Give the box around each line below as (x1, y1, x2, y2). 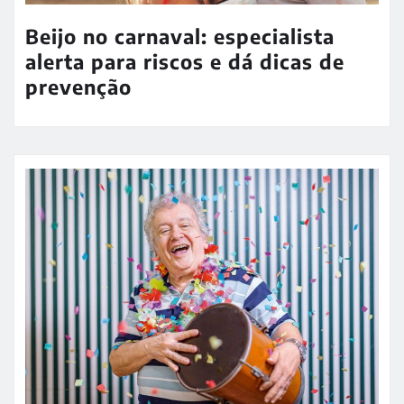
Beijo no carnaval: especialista (25, 23, 335, 49)
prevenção (25, 73, 132, 99)
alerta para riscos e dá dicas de (25, 48, 344, 74)
